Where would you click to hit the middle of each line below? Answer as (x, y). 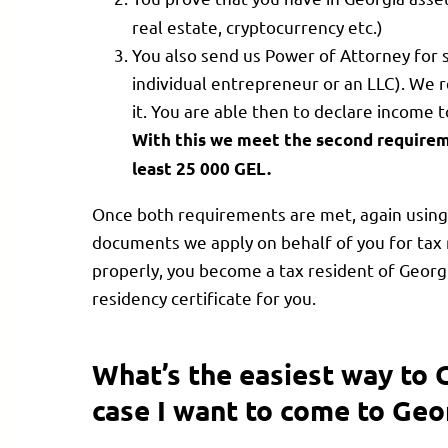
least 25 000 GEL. (201, 168)
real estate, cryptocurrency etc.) (257, 26)
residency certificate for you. (204, 297)
